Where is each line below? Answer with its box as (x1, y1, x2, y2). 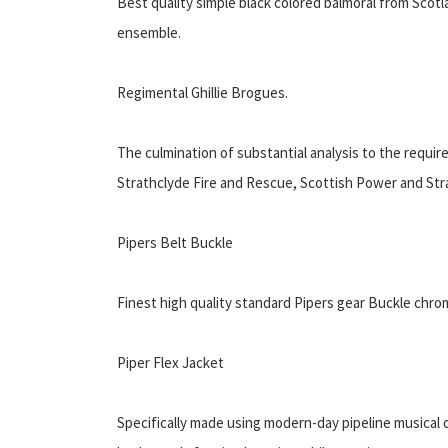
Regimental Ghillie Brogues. (117, 82, 288, 102)
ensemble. (117, 22, 181, 42)
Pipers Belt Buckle (117, 232, 233, 252)
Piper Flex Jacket (117, 352, 224, 372)
